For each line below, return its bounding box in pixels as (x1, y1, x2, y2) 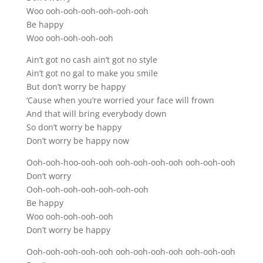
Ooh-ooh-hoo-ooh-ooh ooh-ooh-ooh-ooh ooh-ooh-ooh (26, 156, 235, 168)
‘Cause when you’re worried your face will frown (26, 94, 214, 106)
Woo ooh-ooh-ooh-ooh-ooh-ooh (26, 5, 149, 16)
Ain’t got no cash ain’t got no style (26, 53, 157, 65)
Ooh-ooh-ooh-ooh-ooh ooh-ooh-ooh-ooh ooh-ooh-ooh (26, 245, 235, 257)
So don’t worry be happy (26, 121, 122, 133)
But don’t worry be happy (26, 80, 126, 92)
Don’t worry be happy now (26, 134, 129, 146)
